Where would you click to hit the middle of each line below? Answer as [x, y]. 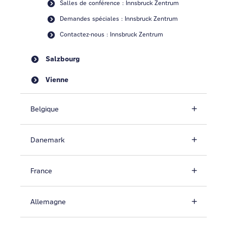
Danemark [48, 140]
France [41, 171]
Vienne [57, 80]
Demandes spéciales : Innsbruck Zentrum [119, 18]
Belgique [45, 109]
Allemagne [48, 202]
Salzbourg [63, 59]
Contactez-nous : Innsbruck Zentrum [111, 34]
